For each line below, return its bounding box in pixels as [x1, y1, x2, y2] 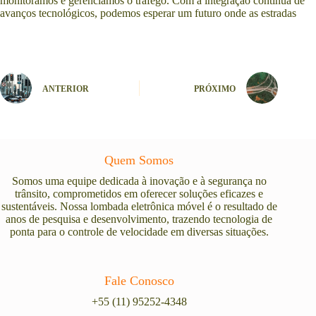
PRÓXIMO [194, 83, 236, 94]
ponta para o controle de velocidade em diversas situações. [9, 226, 269, 238]
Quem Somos [104, 153, 174, 168]
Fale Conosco [104, 274, 174, 288]
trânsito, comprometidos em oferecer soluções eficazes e [15, 188, 264, 200]
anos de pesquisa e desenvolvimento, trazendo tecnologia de [6, 213, 273, 226]
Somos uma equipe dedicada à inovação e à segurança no [11, 175, 267, 188]
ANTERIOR [42, 83, 89, 94]
